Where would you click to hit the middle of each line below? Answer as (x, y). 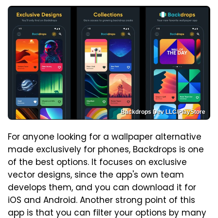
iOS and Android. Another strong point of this (101, 201)
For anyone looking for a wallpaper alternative (105, 137)
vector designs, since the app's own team (96, 175)
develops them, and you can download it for (102, 188)
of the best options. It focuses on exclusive (97, 163)
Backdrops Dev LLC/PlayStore (163, 112)
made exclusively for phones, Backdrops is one (106, 150)
